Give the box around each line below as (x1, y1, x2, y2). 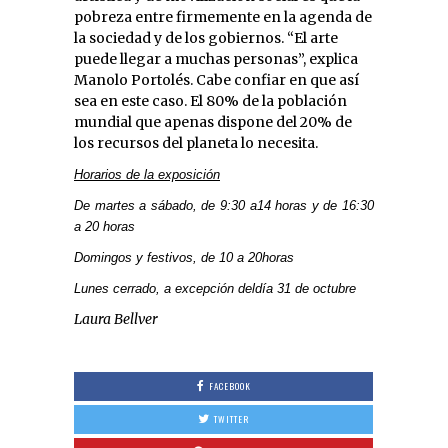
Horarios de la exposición (74, 166, 220, 182)
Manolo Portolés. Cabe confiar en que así (74, 70, 359, 89)
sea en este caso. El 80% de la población (74, 91, 347, 110)
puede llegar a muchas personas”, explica (74, 49, 358, 68)
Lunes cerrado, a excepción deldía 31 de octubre (74, 280, 356, 296)
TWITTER (214, 411, 249, 426)
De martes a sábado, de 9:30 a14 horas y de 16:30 (74, 197, 374, 213)
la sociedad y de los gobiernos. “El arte (74, 28, 338, 47)
